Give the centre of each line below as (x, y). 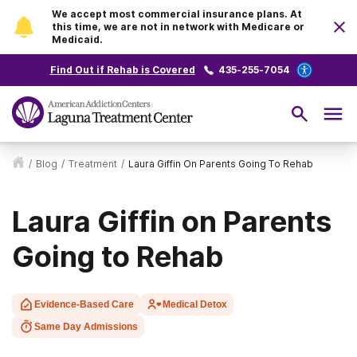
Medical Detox (195, 304)
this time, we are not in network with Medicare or (178, 27)
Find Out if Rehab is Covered (122, 70)
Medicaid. (77, 39)
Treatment (93, 164)
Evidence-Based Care (84, 304)
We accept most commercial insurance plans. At (177, 14)
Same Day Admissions (86, 327)
